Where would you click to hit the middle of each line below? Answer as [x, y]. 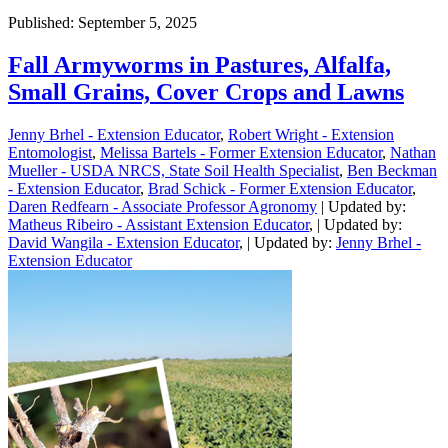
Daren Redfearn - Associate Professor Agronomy [162, 206]
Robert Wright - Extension [311, 134]
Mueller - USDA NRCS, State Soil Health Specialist [173, 170]
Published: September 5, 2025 [102, 22]
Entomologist [50, 152]
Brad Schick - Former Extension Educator [280, 188]
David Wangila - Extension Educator [123, 242]
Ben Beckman [392, 170]
